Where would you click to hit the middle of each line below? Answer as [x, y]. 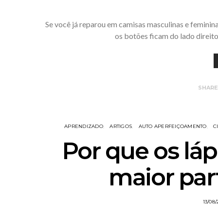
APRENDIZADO [84, 126]
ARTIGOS [121, 126]
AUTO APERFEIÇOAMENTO [173, 126]
